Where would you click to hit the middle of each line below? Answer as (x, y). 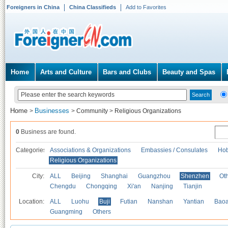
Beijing (81, 176)
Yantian (194, 202)
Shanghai (114, 176)
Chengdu (63, 186)
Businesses (53, 111)
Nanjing (162, 186)
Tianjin (193, 186)
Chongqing (102, 186)
